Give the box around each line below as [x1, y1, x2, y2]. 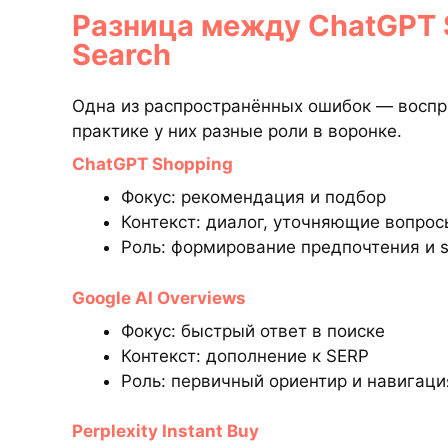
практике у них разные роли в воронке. [72, 121, 402, 141]
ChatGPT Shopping [72, 154, 233, 174]
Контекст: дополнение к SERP [120, 345, 369, 366]
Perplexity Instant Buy [72, 421, 259, 441]
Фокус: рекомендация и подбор [120, 187, 386, 207]
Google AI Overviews [72, 287, 246, 308]
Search [72, 37, 171, 72]
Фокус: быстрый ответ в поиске [120, 320, 385, 341]
